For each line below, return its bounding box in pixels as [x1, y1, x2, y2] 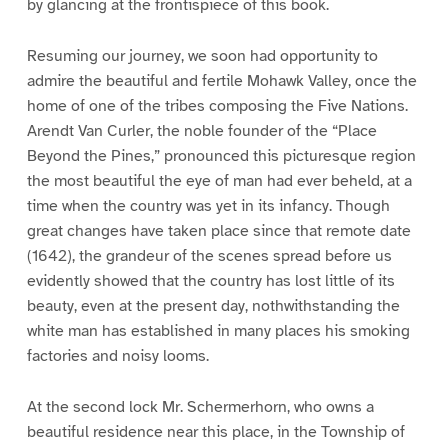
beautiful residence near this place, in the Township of [26, 421, 405, 442]
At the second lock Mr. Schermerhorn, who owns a [26, 396, 374, 417]
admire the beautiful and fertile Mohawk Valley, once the [26, 70, 417, 91]
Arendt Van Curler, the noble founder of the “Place [26, 120, 377, 141]
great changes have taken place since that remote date [26, 220, 411, 241]
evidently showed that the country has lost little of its [26, 270, 395, 291]
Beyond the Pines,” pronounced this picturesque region [26, 145, 416, 166]
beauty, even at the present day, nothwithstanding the [26, 295, 400, 316]
